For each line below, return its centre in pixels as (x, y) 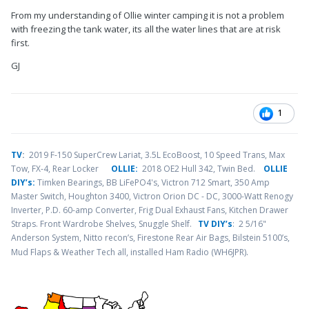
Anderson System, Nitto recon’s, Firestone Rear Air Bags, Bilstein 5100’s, (150, 238)
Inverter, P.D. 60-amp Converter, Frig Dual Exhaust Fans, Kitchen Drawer (150, 210)
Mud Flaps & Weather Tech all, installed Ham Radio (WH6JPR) (129, 252)
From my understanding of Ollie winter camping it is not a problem (148, 16)
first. (20, 43)
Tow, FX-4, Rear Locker (61, 169)
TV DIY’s (215, 224)
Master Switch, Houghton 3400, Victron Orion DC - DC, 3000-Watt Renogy (152, 197)
